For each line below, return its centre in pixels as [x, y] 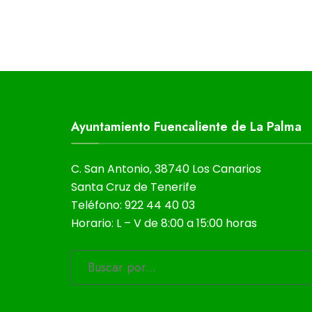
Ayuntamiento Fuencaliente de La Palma [186, 126]
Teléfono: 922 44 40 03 [133, 205]
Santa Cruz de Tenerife [134, 187]
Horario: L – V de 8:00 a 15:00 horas [164, 223]
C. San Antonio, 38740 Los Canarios [166, 169]
